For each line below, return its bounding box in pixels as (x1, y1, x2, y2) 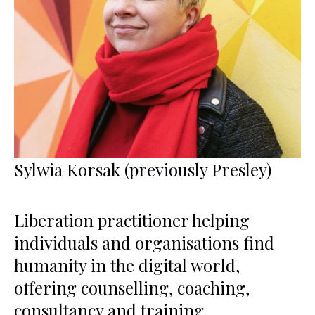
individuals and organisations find (14, 231, 274, 254)
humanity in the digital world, (14, 253, 240, 276)
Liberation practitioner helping (14, 208, 250, 231)
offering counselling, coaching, (14, 276, 250, 299)
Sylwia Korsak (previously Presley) (14, 157, 271, 181)
